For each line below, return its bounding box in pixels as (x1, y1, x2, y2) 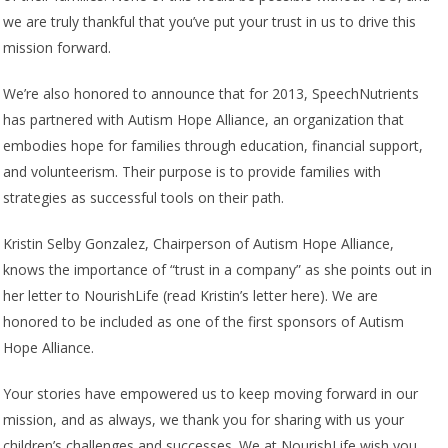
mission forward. (3, 38, 111, 58)
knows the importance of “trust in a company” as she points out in (3, 260, 432, 280)
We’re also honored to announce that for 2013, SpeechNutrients (3, 84, 419, 104)
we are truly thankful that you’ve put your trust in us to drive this (3, 12, 416, 32)
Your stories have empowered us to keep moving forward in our (3, 384, 418, 404)
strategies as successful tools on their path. (3, 188, 284, 208)
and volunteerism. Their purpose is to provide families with (3, 162, 381, 182)
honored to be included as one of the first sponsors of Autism (3, 312, 404, 332)
